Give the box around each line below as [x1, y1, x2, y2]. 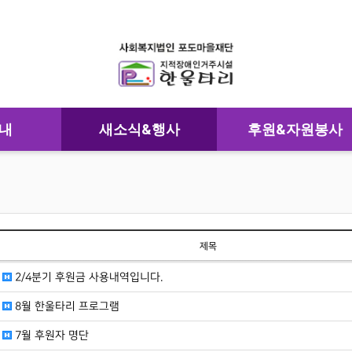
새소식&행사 [98, 120, 180, 137]
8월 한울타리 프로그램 [11, 299, 119, 312]
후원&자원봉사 [247, 120, 343, 137]
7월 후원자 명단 [11, 328, 89, 341]
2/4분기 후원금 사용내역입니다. [11, 270, 163, 283]
